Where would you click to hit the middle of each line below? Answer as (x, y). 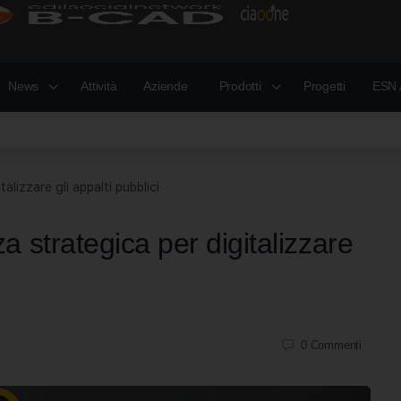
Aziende (166, 86)
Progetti (324, 86)
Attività (99, 86)
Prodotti (240, 86)
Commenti (336, 345)
